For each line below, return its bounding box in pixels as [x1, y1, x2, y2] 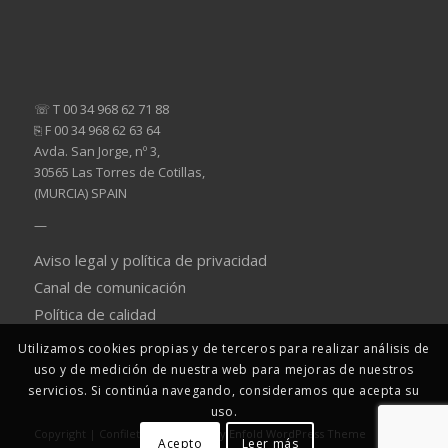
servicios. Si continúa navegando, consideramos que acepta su [28, 382, 420, 400]
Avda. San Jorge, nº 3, [33, 142, 160, 161]
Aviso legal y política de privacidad [33, 250, 267, 271]
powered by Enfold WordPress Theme [160, 426, 366, 442]
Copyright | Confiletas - [33, 426, 161, 442]
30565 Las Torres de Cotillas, [33, 163, 205, 182]
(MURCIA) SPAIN [33, 184, 127, 203]
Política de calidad [33, 304, 156, 325]
